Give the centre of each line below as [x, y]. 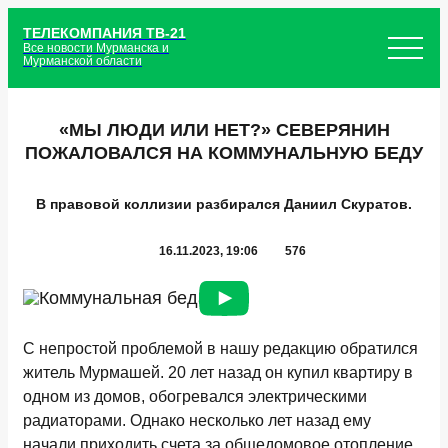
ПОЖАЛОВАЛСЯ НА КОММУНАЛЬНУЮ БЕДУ [224, 153]
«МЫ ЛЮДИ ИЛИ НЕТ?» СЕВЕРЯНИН [224, 130]
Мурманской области [82, 60]
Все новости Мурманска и [96, 47]
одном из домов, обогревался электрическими [195, 396]
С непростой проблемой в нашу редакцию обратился [220, 348]
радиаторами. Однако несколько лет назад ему [197, 420]
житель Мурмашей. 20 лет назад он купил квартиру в [218, 372]
